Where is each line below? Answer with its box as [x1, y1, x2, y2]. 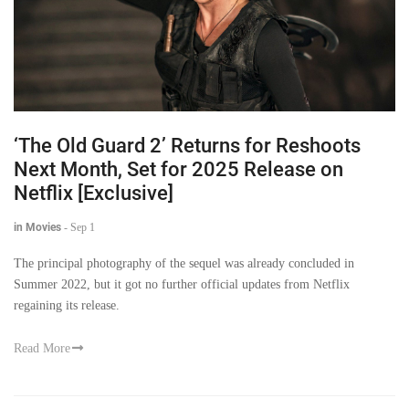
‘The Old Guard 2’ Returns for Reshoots [14, 133, 361, 157]
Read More [14, 341, 70, 355]
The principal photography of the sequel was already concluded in [14, 256, 354, 270]
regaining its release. [14, 298, 120, 312]
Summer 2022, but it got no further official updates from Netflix [14, 277, 350, 291]
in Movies [14, 220, 61, 234]
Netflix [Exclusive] [14, 181, 173, 204]
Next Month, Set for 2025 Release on [14, 157, 343, 181]
